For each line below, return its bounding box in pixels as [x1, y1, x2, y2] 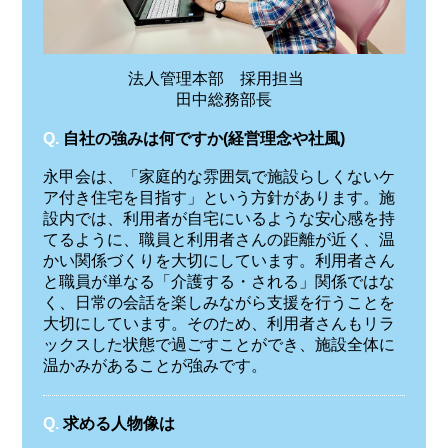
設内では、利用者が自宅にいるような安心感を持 [42, 209, 395, 227]
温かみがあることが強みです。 [42, 356, 267, 374]
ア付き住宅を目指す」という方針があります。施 [42, 188, 395, 206]
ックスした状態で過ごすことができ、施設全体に [42, 335, 395, 353]
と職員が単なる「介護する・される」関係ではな [42, 272, 395, 290]
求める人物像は [62, 415, 175, 433]
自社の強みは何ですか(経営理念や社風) [62, 129, 345, 147]
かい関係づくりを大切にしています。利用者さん [42, 251, 395, 269]
